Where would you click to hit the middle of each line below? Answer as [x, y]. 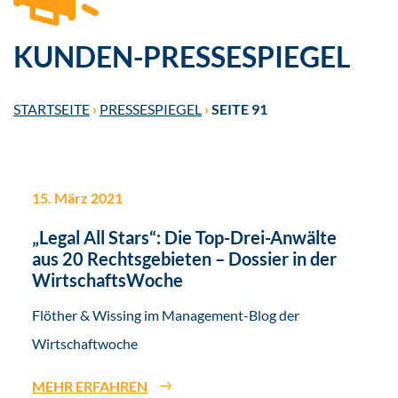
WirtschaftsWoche [107, 280]
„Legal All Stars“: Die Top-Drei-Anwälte [184, 238]
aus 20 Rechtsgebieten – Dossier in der [184, 259]
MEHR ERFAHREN [90, 386]
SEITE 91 [239, 109]
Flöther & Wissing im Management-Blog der [166, 315]
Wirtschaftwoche [85, 344]
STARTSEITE [52, 109]
